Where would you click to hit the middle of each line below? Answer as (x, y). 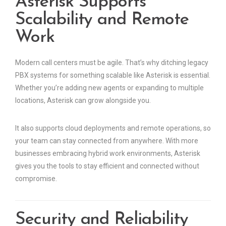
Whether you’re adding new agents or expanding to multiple (109, 88)
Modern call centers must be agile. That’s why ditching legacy (112, 63)
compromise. (36, 179)
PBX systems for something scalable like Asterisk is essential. (113, 75)
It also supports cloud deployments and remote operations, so (113, 128)
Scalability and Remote (102, 20)
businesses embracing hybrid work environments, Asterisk (108, 154)
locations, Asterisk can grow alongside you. (83, 101)
